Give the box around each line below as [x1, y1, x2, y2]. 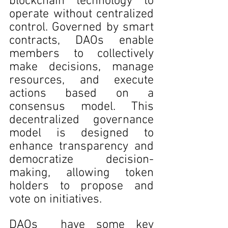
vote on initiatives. [9, 192, 102, 207]
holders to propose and [9, 179, 154, 193]
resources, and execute [9, 73, 154, 88]
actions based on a [9, 87, 154, 101]
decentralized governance [9, 113, 154, 127]
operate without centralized [9, 7, 154, 21]
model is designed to [9, 126, 154, 140]
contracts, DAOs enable [9, 34, 154, 48]
